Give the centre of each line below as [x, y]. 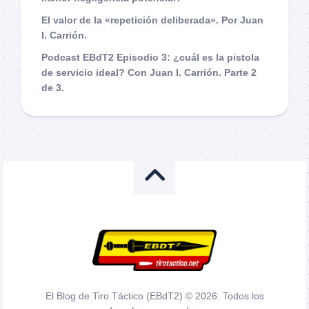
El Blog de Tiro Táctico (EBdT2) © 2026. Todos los [154, 296]
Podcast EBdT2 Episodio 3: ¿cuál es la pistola [150, 57]
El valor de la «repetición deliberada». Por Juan [152, 20]
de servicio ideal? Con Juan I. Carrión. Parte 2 [149, 72]
